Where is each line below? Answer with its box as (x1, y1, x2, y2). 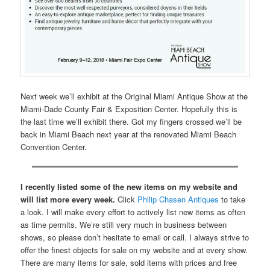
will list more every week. (20, 193, 116, 206)
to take (219, 193, 246, 206)
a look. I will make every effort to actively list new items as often (20, 206, 246, 218)
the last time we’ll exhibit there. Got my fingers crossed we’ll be (20, 115, 242, 127)
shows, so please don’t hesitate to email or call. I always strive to (20, 231, 250, 243)
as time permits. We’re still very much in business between (20, 219, 227, 231)
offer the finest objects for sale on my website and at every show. (20, 244, 248, 256)
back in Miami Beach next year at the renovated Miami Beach (20, 128, 237, 140)
